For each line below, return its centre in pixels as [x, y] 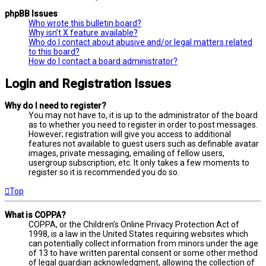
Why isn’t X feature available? [83, 33]
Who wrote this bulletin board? [85, 23]
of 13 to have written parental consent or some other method [143, 253]
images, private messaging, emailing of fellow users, [126, 153]
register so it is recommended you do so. [104, 172]
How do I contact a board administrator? [103, 61]
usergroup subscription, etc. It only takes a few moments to [139, 163]
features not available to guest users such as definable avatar [144, 144]
